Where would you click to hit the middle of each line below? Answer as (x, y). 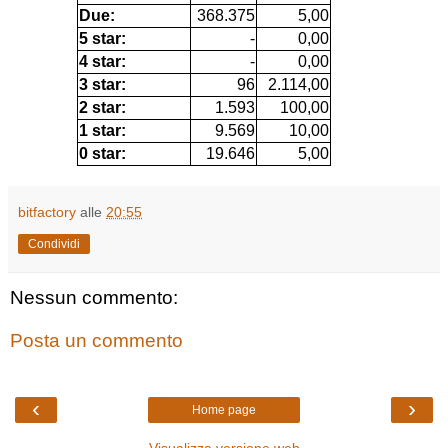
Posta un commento (96, 341)
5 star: (102, 38)
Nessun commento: (94, 297)
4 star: (102, 61)
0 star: (102, 153)
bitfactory (47, 211)
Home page (224, 409)
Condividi (54, 243)
